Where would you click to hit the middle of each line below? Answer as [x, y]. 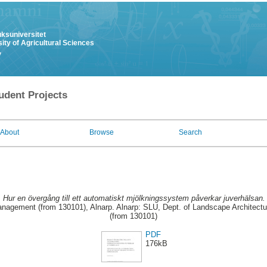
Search [190, 132]
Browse [102, 132]
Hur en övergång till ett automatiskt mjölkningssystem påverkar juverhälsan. [134, 198]
